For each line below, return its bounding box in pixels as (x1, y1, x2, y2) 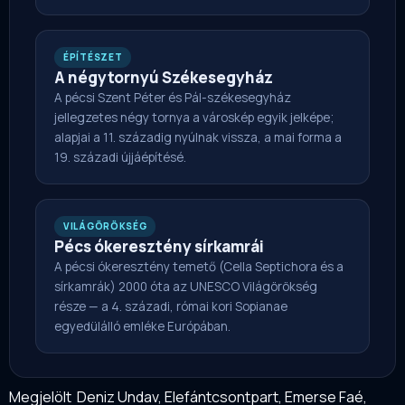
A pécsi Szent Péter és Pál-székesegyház (54, 89, 291, 107)
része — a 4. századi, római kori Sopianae (54, 298, 287, 316)
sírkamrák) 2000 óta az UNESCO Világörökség (54, 278, 317, 296)
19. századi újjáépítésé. (54, 149, 186, 166)
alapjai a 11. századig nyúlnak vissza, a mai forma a (54, 129, 342, 146)
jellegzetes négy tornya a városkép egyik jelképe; (54, 109, 334, 127)
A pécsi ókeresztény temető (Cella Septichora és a (54, 259, 344, 276)
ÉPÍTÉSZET (63, 51, 123, 64)
